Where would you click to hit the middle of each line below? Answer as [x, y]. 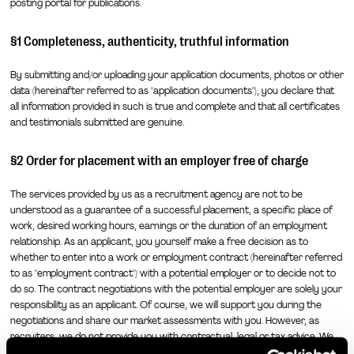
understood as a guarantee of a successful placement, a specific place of [171, 211]
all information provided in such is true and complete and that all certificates [175, 107]
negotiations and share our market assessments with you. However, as [164, 321]
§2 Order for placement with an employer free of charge [159, 161]
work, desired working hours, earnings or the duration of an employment [168, 226]
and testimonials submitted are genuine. [97, 123]
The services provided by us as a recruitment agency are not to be [156, 195]
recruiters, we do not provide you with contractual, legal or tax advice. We [171, 337]
